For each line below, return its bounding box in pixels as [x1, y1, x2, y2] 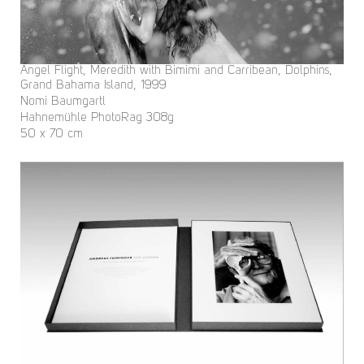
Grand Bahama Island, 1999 [20, 79, 167, 92]
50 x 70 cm [20, 128, 83, 141]
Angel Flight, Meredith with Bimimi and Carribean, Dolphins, [20, 64, 332, 77]
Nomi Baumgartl [20, 95, 106, 108]
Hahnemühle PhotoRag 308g [20, 111, 174, 124]
